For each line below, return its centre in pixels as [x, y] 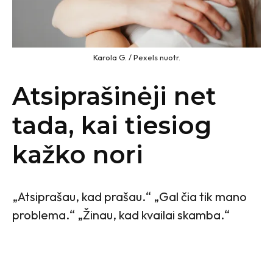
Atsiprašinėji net [114, 96]
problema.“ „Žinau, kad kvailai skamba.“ [121, 214]
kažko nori [78, 154]
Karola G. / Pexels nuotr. [136, 57]
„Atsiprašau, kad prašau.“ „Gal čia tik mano [129, 196]
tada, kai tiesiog [112, 125]
